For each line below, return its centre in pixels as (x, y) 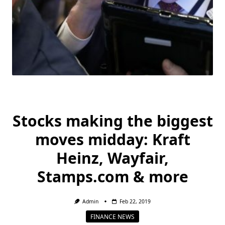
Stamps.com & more (113, 177)
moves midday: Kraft (113, 139)
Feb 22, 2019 (135, 201)
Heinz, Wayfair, (113, 158)
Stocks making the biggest (113, 121)
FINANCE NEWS (113, 216)
